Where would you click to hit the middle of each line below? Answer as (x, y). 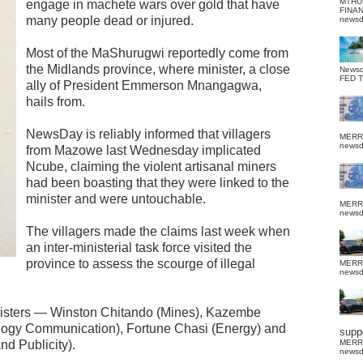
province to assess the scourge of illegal (141, 264)
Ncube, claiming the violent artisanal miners (151, 167)
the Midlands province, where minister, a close (158, 69)
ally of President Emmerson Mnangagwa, (144, 85)
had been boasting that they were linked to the (158, 183)
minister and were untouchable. (116, 199)
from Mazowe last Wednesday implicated (143, 150)
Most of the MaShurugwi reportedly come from (157, 53)
